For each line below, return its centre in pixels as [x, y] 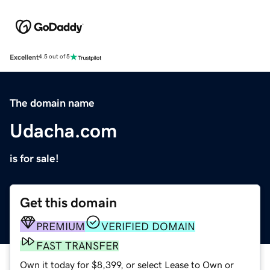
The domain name [52, 103]
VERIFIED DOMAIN [148, 226]
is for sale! [34, 158]
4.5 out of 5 [54, 57]
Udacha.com [63, 130]
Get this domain [68, 202]
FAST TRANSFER [77, 246]
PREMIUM [61, 226]
